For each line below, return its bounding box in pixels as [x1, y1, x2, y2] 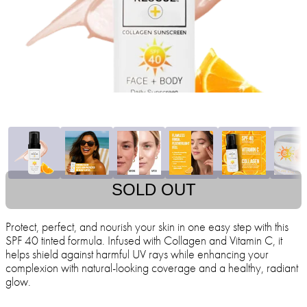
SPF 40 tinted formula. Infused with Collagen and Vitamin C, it [5, 232, 282, 249]
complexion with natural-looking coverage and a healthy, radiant [5, 260, 298, 276]
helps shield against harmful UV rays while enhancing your [5, 246, 269, 262]
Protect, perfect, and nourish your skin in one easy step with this [5, 219, 288, 235]
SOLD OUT [111, 180, 196, 199]
